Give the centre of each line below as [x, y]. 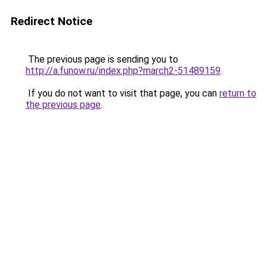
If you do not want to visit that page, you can [122, 93]
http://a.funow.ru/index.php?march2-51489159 [123, 71]
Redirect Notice [52, 21]
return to [238, 93]
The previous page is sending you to [102, 59]
